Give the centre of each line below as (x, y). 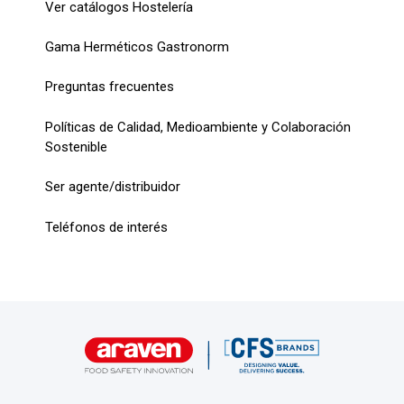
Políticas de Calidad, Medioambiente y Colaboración (198, 127)
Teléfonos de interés (106, 227)
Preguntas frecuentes (110, 87)
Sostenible (76, 147)
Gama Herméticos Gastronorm (137, 47)
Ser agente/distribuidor (113, 187)
